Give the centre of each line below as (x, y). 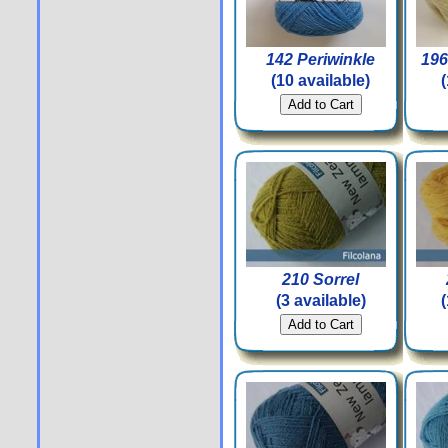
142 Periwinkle (320, 59)
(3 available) (320, 300)
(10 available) (320, 80)
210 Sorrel (320, 279)
